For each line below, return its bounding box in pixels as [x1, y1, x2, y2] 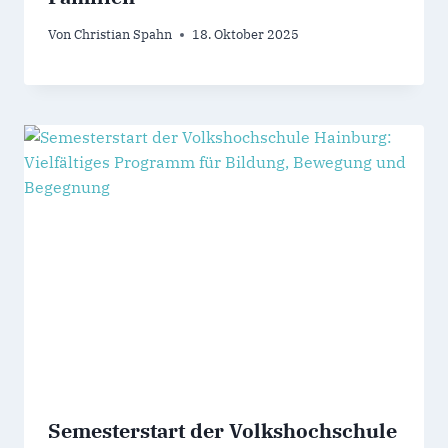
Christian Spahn [74, 26, 173, 44]
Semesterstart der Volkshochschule [48, 416, 397, 444]
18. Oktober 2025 [192, 26, 300, 44]
